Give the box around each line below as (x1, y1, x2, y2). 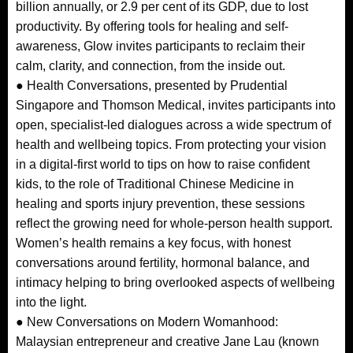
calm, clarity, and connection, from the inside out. (16, 58, 285, 72)
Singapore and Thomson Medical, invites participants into (16, 98, 336, 112)
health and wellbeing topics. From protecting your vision (16, 137, 326, 151)
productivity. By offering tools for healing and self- (16, 19, 288, 33)
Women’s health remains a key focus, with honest (16, 236, 291, 250)
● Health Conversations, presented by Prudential (16, 78, 288, 92)
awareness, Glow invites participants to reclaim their (16, 39, 305, 53)
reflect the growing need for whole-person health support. (16, 216, 333, 230)
